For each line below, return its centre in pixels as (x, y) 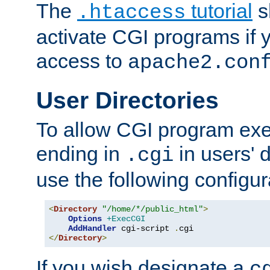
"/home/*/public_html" (152, 209)
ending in (81, 153)
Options (85, 218)
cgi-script (145, 228)
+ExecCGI (126, 218)
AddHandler (92, 228)
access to (82, 61)
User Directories (127, 100)
